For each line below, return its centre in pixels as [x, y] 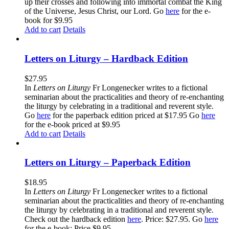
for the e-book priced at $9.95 [72, 124]
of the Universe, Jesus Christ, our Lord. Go [95, 11]
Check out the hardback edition [76, 219]
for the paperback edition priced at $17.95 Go [126, 115]
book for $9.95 [53, 20]
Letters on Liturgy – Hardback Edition [106, 58]
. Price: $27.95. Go [173, 219]
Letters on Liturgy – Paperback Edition [108, 163]
